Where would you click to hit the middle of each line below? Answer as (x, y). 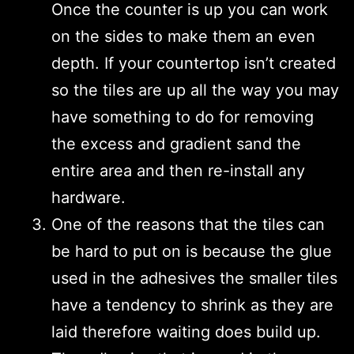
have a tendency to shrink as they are (192, 305)
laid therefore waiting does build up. (186, 331)
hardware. (88, 197)
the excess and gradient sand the (176, 143)
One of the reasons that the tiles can (188, 224)
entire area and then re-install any (178, 170)
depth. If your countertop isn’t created (194, 63)
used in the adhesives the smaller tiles (194, 278)
